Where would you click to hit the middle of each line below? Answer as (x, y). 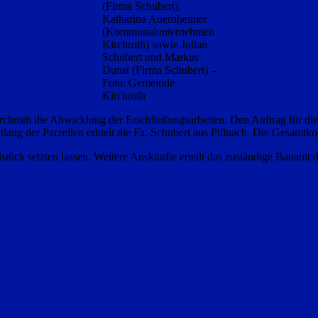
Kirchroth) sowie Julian (154, 45)
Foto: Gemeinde (138, 83)
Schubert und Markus (150, 57)
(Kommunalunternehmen (158, 32)
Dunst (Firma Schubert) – (159, 70)
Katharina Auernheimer (154, 19)
